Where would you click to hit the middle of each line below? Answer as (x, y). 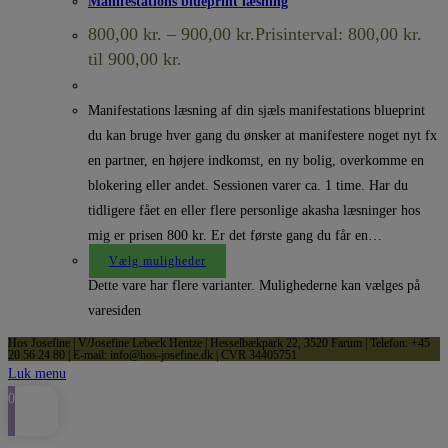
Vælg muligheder (157, 261)
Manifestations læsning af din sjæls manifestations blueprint (256, 111)
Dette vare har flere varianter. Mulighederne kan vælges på (254, 286)
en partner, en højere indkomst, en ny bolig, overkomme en (256, 161)
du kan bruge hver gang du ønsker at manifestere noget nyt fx (262, 136)
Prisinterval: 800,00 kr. (338, 34)
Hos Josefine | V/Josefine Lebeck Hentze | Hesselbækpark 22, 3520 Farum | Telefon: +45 (219, 343)
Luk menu (37, 374)
